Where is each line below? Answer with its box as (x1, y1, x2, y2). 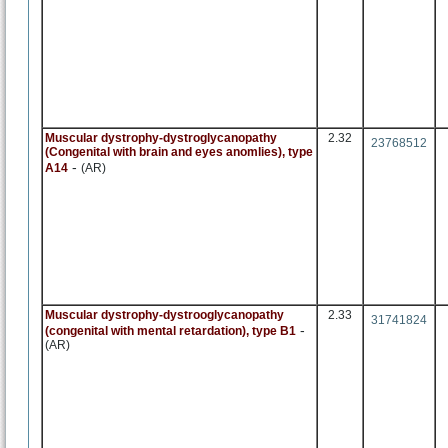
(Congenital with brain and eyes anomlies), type (45, 145, 313, 159)
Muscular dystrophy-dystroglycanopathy (45, 131, 277, 145)
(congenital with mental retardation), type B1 (45, 324, 296, 338)
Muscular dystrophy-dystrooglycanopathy (45, 308, 284, 322)
